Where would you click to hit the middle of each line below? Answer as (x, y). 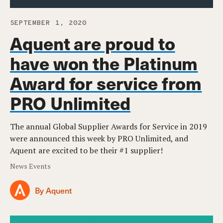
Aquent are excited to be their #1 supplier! (86, 151)
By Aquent (53, 190)
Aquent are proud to (93, 43)
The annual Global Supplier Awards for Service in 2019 (109, 127)
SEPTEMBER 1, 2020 (48, 23)
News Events (31, 166)
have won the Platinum (104, 63)
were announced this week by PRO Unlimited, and (99, 139)
